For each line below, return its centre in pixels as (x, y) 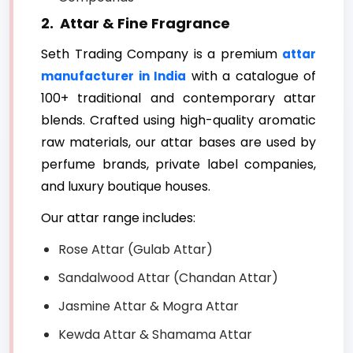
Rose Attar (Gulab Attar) (136, 250)
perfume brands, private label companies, (178, 165)
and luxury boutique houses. (126, 187)
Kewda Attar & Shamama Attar (155, 335)
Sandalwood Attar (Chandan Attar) (168, 278)
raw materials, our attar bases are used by (178, 143)
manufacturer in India (113, 76)
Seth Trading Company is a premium (162, 54)
